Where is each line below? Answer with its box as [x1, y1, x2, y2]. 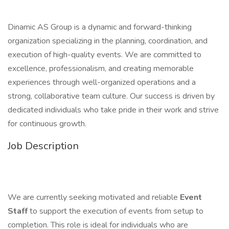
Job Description [8, 139, 79, 153]
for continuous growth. [8, 118, 86, 129]
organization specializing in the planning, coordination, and [8, 35, 208, 47]
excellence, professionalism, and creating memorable [8, 63, 194, 74]
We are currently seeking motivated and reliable [8, 192, 180, 203]
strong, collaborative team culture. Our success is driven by [8, 90, 215, 102]
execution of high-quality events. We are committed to [8, 49, 201, 60]
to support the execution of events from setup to [30, 205, 203, 217]
